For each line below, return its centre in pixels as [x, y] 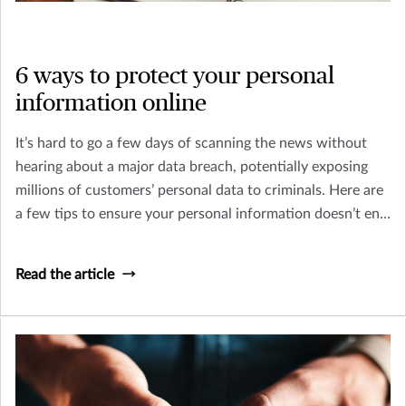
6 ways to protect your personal [175, 76]
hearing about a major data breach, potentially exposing [192, 166]
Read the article [65, 274]
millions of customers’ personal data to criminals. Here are [199, 190]
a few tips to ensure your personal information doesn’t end [202, 213]
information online [111, 103]
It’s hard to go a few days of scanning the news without [191, 143]
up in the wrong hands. [88, 237]
